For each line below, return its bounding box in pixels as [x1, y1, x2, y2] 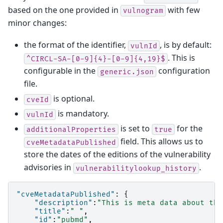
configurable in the [24, 65, 98, 77]
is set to [118, 123, 152, 134]
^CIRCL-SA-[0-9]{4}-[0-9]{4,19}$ [26, 54, 165, 63]
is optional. [51, 93, 95, 105]
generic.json [100, 67, 154, 76]
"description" [34, 199, 93, 208]
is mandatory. [56, 108, 109, 119]
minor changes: [8, 17, 67, 28]
